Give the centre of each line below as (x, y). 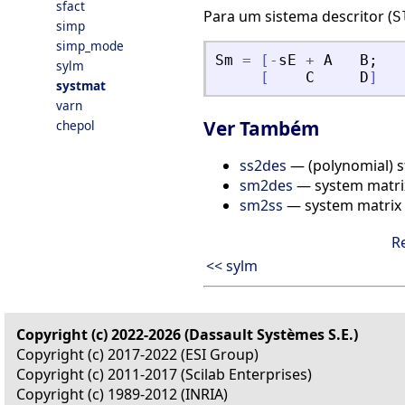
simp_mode (90, 46)
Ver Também (261, 129)
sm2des (266, 186)
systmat (81, 85)
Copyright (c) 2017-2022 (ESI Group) (137, 355)
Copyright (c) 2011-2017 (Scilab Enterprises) (164, 375)
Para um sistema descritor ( (298, 17)
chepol (75, 125)
